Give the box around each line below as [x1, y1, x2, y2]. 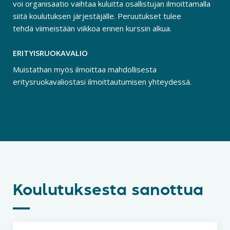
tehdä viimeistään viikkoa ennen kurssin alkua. [13, 23, 171, 34]
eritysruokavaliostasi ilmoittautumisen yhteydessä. [13, 76, 191, 87]
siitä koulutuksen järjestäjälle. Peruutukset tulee [13, 11, 181, 22]
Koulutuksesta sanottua [13, 183, 203, 198]
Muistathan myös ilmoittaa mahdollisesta [13, 64, 157, 75]
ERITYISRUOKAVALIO [13, 48, 88, 59]
